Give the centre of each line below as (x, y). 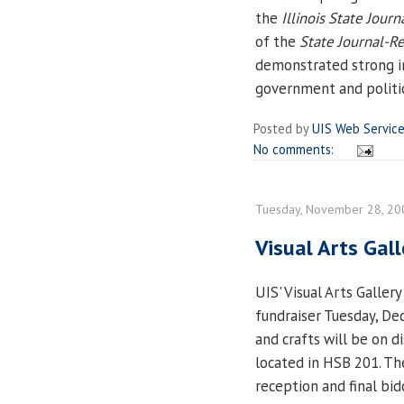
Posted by (283, 128)
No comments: (295, 149)
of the (277, 41)
